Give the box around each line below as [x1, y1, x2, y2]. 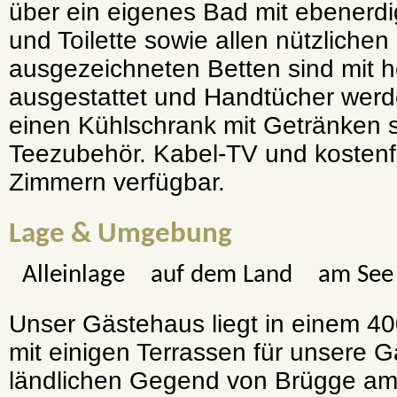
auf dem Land [150, 262, 292, 289]
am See [318, 262, 394, 289]
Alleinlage [21, 262, 125, 289]
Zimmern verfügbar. [9, 168, 225, 197]
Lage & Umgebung [9, 219, 232, 249]
